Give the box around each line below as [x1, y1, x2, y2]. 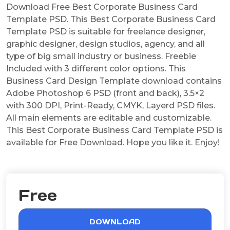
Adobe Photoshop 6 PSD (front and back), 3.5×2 [6, 88, 204, 98]
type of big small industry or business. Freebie [6, 51, 196, 61]
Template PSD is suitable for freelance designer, [6, 26, 205, 36]
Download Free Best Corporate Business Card [6, 2, 198, 12]
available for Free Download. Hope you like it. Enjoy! [6, 137, 220, 147]
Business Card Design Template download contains [6, 75, 222, 86]
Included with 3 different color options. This [6, 63, 186, 73]
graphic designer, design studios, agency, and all [6, 39, 205, 49]
